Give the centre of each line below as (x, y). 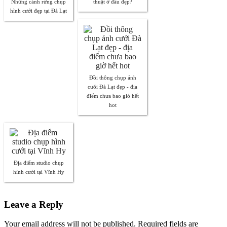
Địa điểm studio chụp (39, 162)
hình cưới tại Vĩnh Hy (39, 172)
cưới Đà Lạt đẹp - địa (112, 86)
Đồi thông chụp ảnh (112, 77)
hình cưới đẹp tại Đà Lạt (39, 10)
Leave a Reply (34, 204)
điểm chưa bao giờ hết (112, 96)
